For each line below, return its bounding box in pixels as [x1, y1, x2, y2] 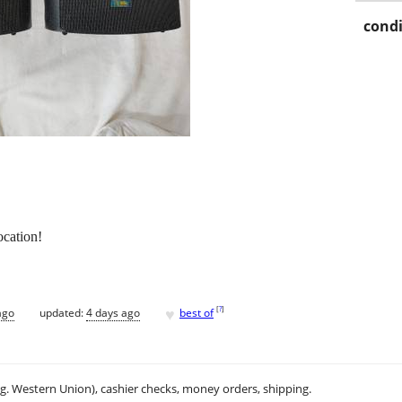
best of [179, 304, 214, 320]
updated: [39, 304, 86, 320]
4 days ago [86, 304, 140, 320]
